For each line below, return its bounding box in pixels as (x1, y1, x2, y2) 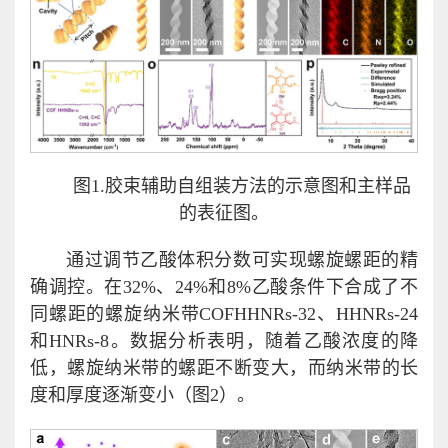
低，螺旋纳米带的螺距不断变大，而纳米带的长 (30, 357, 418, 378)
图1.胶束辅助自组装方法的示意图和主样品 (73, 175, 411, 196)
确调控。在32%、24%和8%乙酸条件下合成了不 (30, 276, 418, 297)
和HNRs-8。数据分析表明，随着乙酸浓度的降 (30, 330, 418, 351)
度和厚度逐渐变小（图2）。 (30, 384, 255, 405)
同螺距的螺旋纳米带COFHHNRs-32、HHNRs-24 (30, 303, 418, 324)
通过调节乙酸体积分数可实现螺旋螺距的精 (66, 249, 418, 270)
